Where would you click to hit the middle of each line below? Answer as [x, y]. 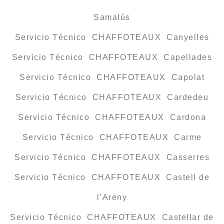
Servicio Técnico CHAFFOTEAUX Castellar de [112, 217]
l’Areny [112, 197]
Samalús [112, 17]
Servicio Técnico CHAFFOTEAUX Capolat [112, 77]
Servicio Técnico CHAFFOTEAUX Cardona [112, 117]
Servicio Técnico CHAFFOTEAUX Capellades [112, 57]
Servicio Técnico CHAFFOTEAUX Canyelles [112, 37]
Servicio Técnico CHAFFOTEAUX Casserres [112, 157]
